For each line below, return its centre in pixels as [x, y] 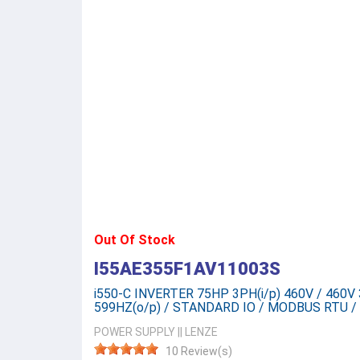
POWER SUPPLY [135, 332]
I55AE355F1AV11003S [187, 269]
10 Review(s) [199, 351]
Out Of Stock [135, 240]
